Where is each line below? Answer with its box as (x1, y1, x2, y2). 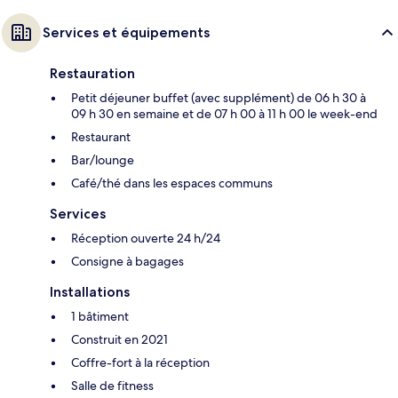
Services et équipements (43, 24, 210, 42)
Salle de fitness (71, 378, 154, 394)
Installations (50, 283, 130, 301)
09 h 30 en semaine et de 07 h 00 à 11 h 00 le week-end (71, 106, 378, 123)
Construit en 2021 (71, 331, 168, 348)
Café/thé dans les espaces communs (71, 175, 273, 192)
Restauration (50, 65, 135, 83)
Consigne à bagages (71, 253, 184, 270)
